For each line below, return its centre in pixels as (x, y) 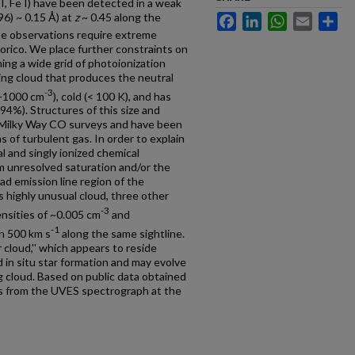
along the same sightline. (122, 233)
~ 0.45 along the (120, 17)
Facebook (261, 18)
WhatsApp (313, 18)
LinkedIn (283, 18)
